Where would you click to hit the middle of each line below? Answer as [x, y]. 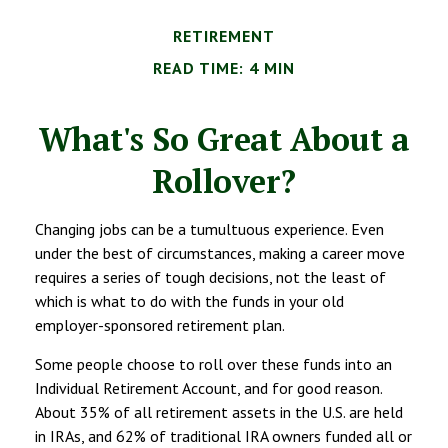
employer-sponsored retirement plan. [160, 324]
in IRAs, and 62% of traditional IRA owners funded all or [223, 435]
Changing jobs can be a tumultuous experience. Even [209, 228]
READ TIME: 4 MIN [224, 67]
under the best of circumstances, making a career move [220, 252]
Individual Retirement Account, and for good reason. [208, 387]
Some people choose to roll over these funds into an [213, 363]
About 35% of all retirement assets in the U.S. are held [219, 411]
